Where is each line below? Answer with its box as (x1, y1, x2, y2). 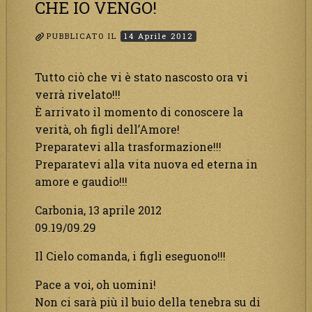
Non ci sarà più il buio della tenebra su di (35, 294, 260, 309)
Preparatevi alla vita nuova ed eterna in (35, 156, 258, 171)
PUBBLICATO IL (47, 31, 120, 42)
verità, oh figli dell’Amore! (35, 121, 180, 136)
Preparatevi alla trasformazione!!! (35, 139, 221, 154)
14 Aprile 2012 (124, 31, 193, 42)
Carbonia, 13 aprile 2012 (35, 202, 162, 217)
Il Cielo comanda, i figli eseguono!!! (35, 248, 226, 263)
